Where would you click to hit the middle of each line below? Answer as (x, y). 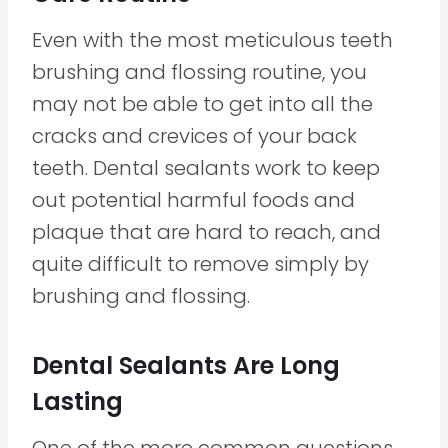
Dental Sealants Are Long (186, 365)
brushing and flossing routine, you (199, 71)
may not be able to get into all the (202, 103)
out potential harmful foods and (193, 199)
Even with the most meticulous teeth (212, 39)
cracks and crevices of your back (194, 135)
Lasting (77, 401)
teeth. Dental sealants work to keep (206, 167)
